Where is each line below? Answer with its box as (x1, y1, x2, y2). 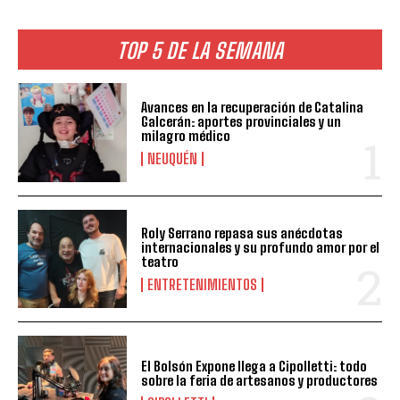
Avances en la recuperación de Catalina (141, 98, 364, 115)
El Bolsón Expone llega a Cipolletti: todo (141, 357, 368, 374)
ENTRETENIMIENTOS (147, 275, 258, 293)
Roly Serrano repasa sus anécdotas (141, 224, 344, 241)
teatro (141, 253, 179, 270)
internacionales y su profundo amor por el (141, 238, 380, 255)
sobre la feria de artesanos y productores (141, 371, 379, 388)
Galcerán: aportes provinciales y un (141, 112, 342, 129)
